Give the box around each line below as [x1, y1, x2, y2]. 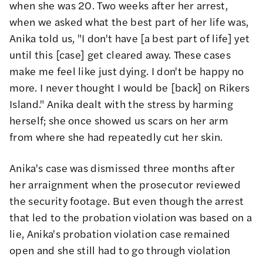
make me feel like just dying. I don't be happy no [9, 63, 244, 78]
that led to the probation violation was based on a [9, 209, 252, 224]
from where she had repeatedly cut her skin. [9, 129, 223, 144]
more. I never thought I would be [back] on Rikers [9, 79, 250, 95]
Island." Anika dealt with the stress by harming [9, 96, 234, 111]
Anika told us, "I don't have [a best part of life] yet [9, 30, 250, 45]
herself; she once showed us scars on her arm [9, 112, 229, 127]
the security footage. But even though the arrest [9, 193, 244, 208]
